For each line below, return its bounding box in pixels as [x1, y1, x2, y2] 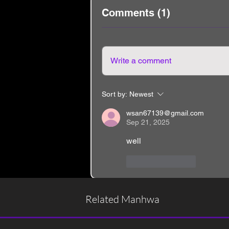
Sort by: [102, 90, 127, 98]
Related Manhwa [85, 193, 159, 205]
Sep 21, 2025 [126, 118, 170, 126]
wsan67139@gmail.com [126, 109, 204, 117]
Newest [129, 90, 153, 98]
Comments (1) [102, 7, 170, 19]
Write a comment [110, 56, 171, 65]
